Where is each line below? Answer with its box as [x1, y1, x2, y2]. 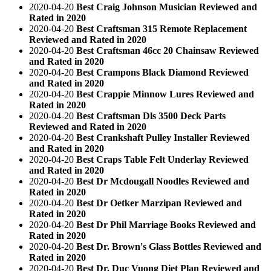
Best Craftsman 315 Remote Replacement [76, 23, 247, 34]
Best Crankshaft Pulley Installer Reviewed [76, 132, 250, 143]
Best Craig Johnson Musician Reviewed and [76, 1, 257, 12]
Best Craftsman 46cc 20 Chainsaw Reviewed [76, 45, 259, 56]
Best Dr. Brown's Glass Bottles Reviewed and [76, 241, 261, 252]
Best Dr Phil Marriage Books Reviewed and [76, 219, 256, 230]
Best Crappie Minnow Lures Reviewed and [76, 88, 254, 99]
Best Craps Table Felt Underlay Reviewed [76, 154, 249, 165]
